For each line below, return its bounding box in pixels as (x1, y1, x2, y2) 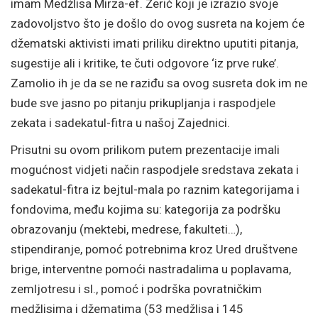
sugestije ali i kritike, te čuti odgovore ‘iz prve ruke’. (11, 55, 279, 70)
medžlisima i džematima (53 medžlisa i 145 (11, 301, 243, 316)
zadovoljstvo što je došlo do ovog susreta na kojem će (11, 16, 305, 31)
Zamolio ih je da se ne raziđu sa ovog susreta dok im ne (11, 75, 307, 90)
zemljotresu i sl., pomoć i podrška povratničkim (11, 281, 262, 296)
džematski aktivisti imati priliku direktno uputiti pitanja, (11, 35, 298, 50)
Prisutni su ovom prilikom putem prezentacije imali (11, 142, 280, 157)
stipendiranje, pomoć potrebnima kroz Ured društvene (11, 241, 297, 256)
